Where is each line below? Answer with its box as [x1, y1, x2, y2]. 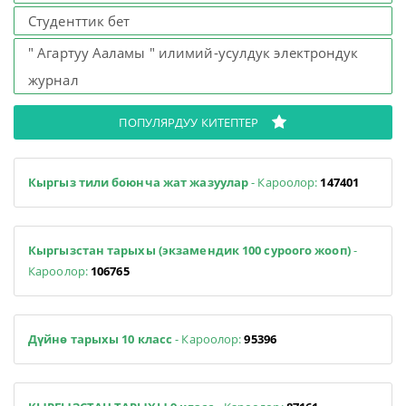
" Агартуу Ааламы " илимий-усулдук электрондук [28, 43, 359, 62]
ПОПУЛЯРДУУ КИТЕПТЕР [119, 113, 259, 130]
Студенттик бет [28, 12, 130, 30]
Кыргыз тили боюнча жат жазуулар [28, 173, 249, 190]
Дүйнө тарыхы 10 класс [28, 330, 176, 347]
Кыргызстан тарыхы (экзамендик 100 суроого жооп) [28, 241, 351, 258]
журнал [28, 71, 79, 89]
